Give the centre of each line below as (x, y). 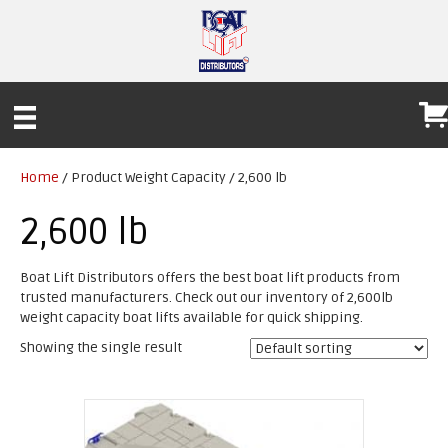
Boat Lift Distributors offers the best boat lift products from (210, 278)
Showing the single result (101, 348)
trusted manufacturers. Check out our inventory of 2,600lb (206, 298)
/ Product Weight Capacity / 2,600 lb (173, 178)
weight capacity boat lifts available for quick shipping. (191, 318)
